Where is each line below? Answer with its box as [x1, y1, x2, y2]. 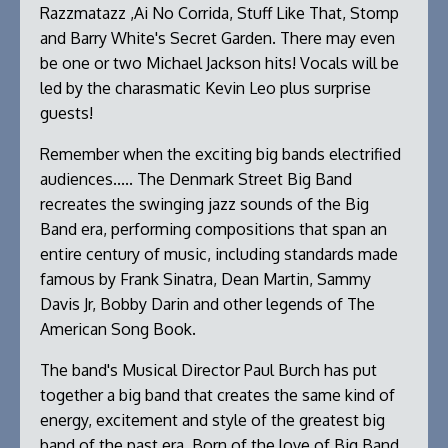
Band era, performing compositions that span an [40, 219, 387, 240]
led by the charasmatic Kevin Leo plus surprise [40, 78, 371, 99]
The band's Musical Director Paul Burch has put [40, 360, 377, 381]
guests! [40, 103, 93, 124]
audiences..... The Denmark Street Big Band [40, 169, 352, 190]
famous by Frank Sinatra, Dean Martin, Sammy [40, 269, 371, 290]
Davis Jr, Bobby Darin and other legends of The [40, 294, 375, 315]
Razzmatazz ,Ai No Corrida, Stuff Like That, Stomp [40, 3, 399, 24]
